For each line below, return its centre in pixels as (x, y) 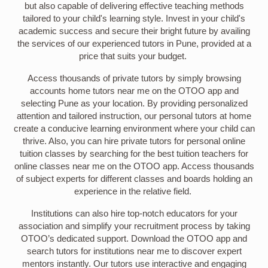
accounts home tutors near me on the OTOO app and (134, 91)
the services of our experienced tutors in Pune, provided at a (134, 43)
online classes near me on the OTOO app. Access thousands (134, 166)
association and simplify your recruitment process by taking (134, 226)
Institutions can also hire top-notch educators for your (134, 213)
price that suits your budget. (134, 56)
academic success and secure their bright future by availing (134, 31)
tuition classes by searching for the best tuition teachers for (134, 153)
